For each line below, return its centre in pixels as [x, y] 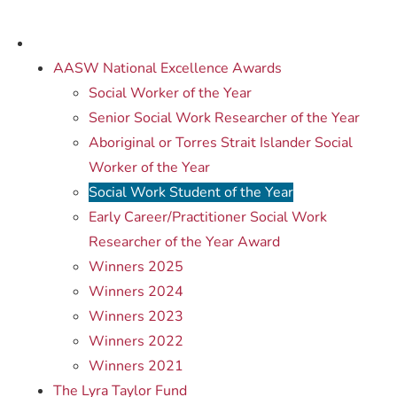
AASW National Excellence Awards [167, 68]
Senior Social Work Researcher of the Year [224, 118]
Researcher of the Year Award [184, 242]
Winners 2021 [136, 366]
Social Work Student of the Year [191, 192]
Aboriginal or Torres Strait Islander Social [221, 143]
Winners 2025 [136, 267]
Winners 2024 [136, 292]
